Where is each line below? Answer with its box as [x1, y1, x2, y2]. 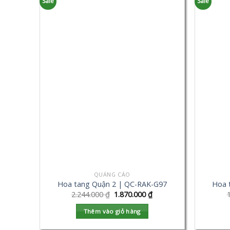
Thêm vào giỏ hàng [83, 207, 141, 216]
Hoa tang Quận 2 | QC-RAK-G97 [57, 179, 167, 189]
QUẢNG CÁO [93, 170, 130, 178]
